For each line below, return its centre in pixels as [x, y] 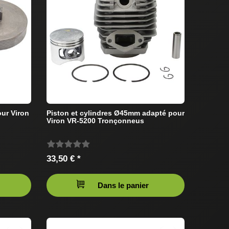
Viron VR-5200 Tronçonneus [95, 120]
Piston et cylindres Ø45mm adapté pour [116, 113]
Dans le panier [123, 185]
